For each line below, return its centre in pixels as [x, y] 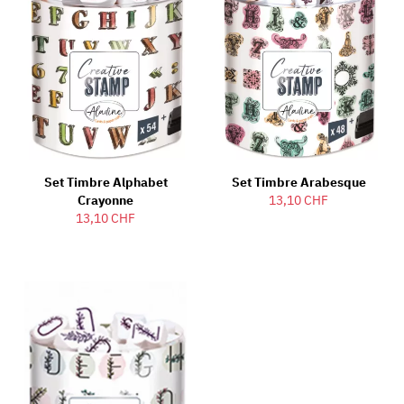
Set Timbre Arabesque [298, 183]
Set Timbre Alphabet [106, 183]
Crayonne [106, 201]
